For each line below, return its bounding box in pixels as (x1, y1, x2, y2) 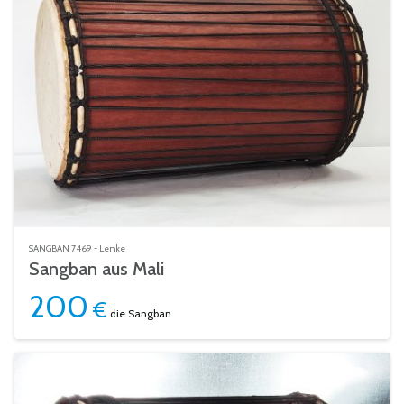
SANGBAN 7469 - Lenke (29, 243, 125, 254)
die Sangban (107, 307, 171, 320)
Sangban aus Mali (29, 258, 164, 280)
